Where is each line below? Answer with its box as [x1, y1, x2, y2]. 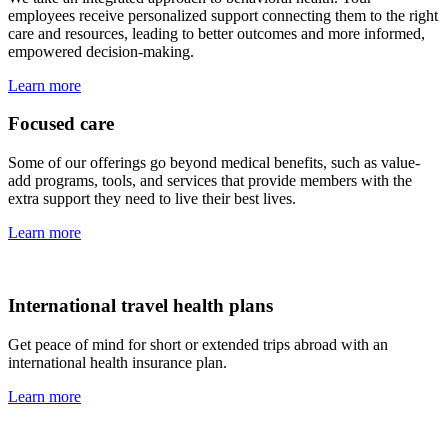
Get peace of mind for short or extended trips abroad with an [8, 335, 388, 353]
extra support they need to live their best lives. [8, 190, 296, 208]
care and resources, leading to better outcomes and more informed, [8, 24, 425, 42]
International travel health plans [8, 294, 273, 316]
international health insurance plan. [8, 353, 227, 371]
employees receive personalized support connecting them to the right [8, 6, 438, 24]
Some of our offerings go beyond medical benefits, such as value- [8, 154, 420, 172]
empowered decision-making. [8, 42, 194, 60]
